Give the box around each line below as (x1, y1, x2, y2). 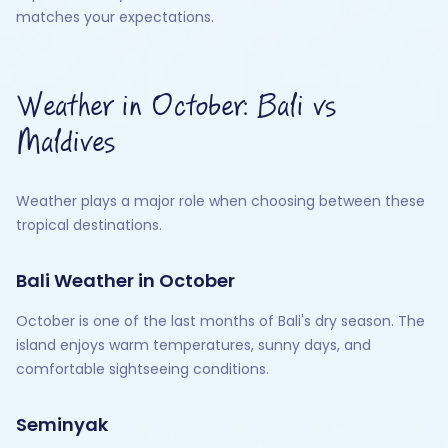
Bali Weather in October (16, 268, 235, 293)
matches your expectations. (16, 7, 214, 27)
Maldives (16, 127, 115, 159)
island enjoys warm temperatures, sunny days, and (16, 335, 371, 355)
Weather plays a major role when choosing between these (16, 191, 425, 211)
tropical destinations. (16, 215, 162, 235)
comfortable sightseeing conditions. (16, 359, 269, 379)
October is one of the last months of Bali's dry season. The (16, 311, 425, 331)
